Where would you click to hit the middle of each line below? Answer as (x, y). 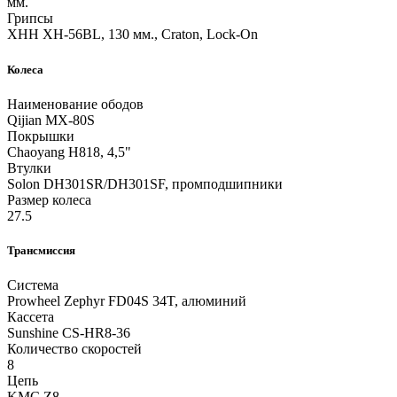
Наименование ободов (75, 104)
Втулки (29, 167)
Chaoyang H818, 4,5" (69, 152)
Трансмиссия (41, 250)
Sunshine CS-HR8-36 (69, 333)
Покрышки (41, 136)
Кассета (31, 317)
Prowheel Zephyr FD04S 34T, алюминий (127, 301)
